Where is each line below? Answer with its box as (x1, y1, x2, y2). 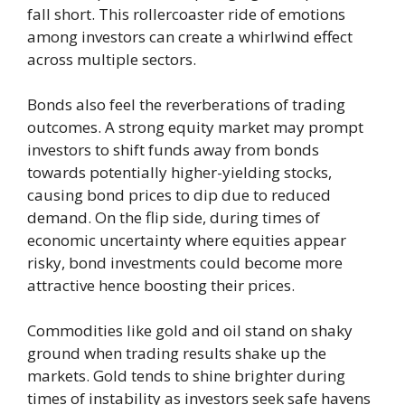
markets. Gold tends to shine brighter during (27, 365, 345, 386)
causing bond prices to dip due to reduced (27, 184, 331, 205)
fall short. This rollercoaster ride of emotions (27, 4, 345, 24)
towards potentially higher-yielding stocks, (27, 162, 332, 183)
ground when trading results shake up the (27, 343, 326, 363)
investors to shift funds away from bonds (27, 139, 319, 160)
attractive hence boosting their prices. (27, 275, 295, 296)
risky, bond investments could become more (27, 252, 343, 273)
